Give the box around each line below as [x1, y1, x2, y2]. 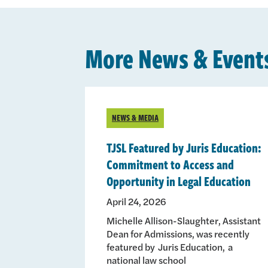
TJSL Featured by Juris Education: [106, 137, 261, 157]
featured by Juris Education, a [106, 239, 233, 254]
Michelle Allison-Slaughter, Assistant [106, 213, 261, 227]
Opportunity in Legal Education [106, 170, 251, 190]
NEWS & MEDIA [112, 111, 159, 124]
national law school [106, 252, 186, 267]
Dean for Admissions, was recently [106, 226, 249, 240]
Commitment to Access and [106, 154, 234, 173]
